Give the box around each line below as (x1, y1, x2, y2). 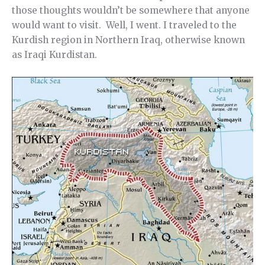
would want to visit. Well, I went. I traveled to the (12, 20, 237, 31)
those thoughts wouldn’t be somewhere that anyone (12, 5, 250, 17)
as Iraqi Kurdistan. (12, 49, 97, 61)
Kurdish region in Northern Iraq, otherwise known (12, 34, 245, 46)
